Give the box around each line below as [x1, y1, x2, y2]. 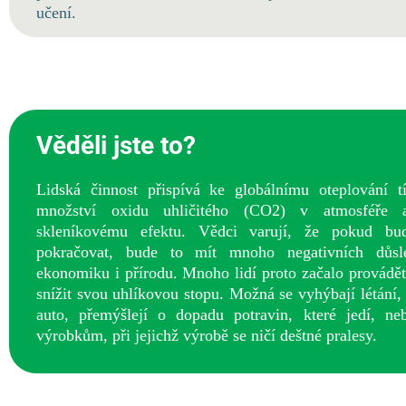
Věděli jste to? [36, 130, 196, 160]
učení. [36, 4, 76, 22]
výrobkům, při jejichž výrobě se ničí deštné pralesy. [36, 326, 382, 344]
